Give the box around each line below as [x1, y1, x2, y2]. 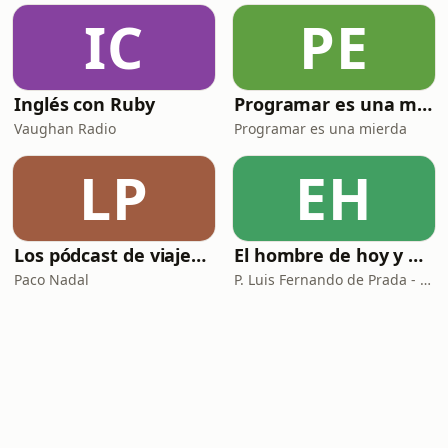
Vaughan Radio [14, 119, 116, 138]
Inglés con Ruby [14, 92, 155, 116]
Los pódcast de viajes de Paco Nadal [191, 243, 207, 267]
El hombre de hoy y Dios [408, 243, 424, 267]
